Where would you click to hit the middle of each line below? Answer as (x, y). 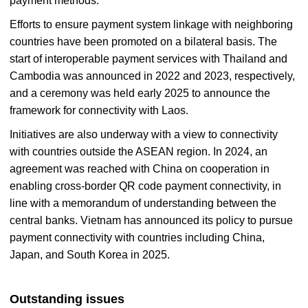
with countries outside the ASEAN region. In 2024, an (139, 151)
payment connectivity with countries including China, (137, 237)
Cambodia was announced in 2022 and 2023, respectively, (152, 76)
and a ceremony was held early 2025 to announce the (140, 93)
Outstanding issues (67, 299)
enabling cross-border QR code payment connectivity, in (145, 186)
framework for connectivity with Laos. (99, 110)
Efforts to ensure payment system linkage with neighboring (151, 24)
